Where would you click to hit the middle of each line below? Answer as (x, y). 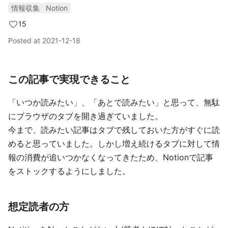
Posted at (25, 40)
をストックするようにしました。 (69, 171)
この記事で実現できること (69, 79)
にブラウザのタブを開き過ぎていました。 (85, 116)
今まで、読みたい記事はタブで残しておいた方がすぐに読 (114, 130)
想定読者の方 (39, 207)
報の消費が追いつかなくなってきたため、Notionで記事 (111, 157)
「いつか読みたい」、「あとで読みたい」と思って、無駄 (114, 102)
